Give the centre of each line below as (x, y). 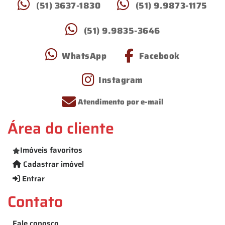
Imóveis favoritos (51, 150)
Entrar (32, 179)
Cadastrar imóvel (52, 164)
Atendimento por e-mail (121, 102)
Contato (35, 201)
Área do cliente (61, 128)
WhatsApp (84, 55)
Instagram (121, 80)
